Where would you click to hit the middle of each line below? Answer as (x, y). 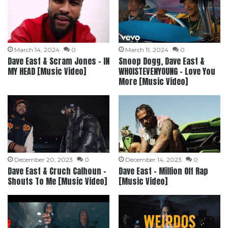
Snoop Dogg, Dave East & (161, 61)
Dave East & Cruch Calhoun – (57, 171)
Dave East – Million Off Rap (163, 171)
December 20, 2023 (44, 160)
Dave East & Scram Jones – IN (59, 61)
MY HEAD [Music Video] (47, 72)
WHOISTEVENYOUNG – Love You (167, 72)
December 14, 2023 (153, 160)
